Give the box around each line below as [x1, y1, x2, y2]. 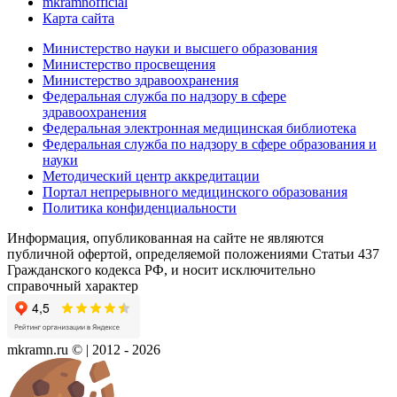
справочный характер [7, 277, 138, 293]
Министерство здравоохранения [43, 72, 238, 88]
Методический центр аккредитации [43, 167, 260, 183]
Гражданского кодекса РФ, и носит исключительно [7, 261, 315, 277]
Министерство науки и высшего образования [43, 40, 317, 56]
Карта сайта [43, 10, 114, 26]
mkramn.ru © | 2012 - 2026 [7, 341, 160, 357]
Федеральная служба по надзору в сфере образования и [43, 136, 377, 152]
